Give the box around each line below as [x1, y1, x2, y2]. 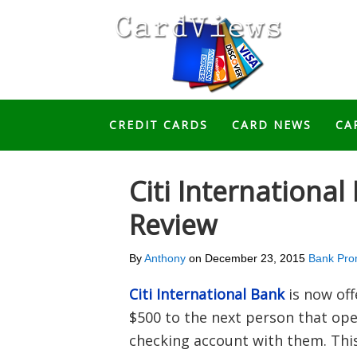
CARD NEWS [232, 117, 312, 132]
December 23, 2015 [205, 252, 305, 265]
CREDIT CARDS [109, 117, 208, 132]
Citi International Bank [129, 284, 284, 304]
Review [129, 206, 217, 243]
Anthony [144, 252, 186, 265]
